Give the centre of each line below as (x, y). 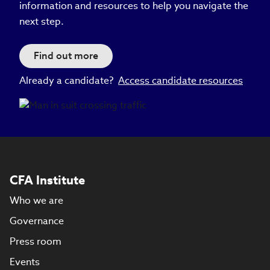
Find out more (66, 55)
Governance (37, 221)
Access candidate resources (181, 80)
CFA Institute (47, 180)
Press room (36, 241)
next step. (42, 21)
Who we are (36, 200)
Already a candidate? (69, 80)
